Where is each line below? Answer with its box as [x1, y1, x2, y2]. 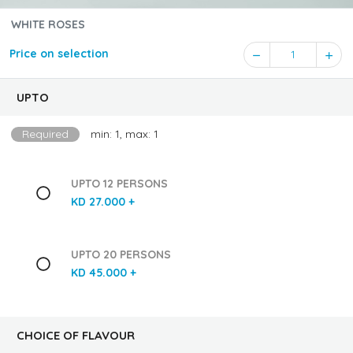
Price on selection [9, 46, 109, 61]
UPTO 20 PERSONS [70, 247, 171, 262]
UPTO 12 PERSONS [70, 176, 168, 191]
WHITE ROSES [11, 17, 85, 32]
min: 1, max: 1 [91, 127, 158, 141]
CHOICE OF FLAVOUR [17, 328, 135, 343]
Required [22, 127, 69, 141]
